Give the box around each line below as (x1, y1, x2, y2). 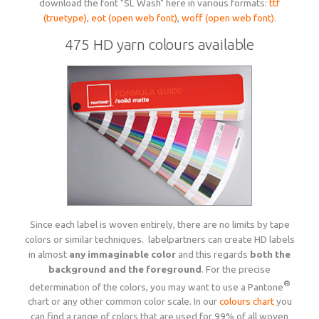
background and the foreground (48, 263, 202, 275)
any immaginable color (69, 248, 176, 260)
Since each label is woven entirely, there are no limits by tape (29, 218, 290, 230)
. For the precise (202, 263, 271, 275)
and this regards (176, 248, 250, 260)
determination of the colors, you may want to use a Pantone (28, 281, 283, 293)
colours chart (219, 296, 274, 308)
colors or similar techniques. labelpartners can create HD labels (24, 233, 295, 245)
